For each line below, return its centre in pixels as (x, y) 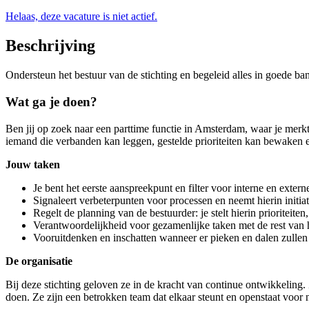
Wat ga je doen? (51, 101)
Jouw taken (33, 164)
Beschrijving (50, 46)
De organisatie (39, 261)
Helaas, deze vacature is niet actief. (81, 17)
